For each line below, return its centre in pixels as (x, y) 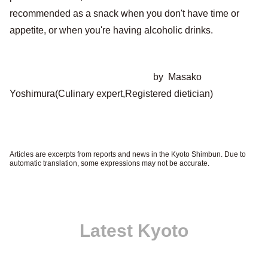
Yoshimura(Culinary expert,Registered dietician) (111, 94)
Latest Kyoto (134, 231)
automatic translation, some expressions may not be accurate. (109, 163)
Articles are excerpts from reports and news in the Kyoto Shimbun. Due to (128, 154)
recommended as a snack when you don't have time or (124, 13)
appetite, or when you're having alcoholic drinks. (111, 30)
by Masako (106, 77)
